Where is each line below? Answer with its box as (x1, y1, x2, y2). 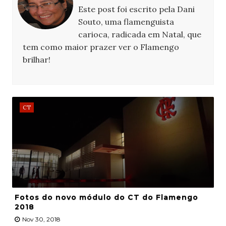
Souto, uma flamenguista (78, 17, 174, 27)
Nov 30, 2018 (22, 215, 61, 223)
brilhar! (22, 54, 50, 65)
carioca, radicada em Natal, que (78, 29, 201, 40)
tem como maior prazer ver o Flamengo (22, 42, 179, 52)
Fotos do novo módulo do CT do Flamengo (14, 193, 198, 202)
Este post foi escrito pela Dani (78, 4, 195, 15)
